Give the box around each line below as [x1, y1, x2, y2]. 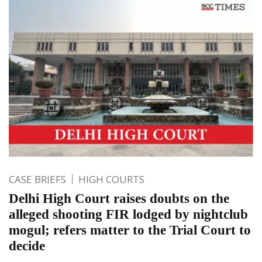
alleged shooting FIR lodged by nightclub [9, 206, 248, 222]
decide [9, 238, 45, 253]
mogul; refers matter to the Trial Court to [9, 222, 251, 237]
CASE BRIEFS [9, 172, 66, 186]
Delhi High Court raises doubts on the [9, 191, 229, 206]
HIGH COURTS [78, 172, 144, 186]
